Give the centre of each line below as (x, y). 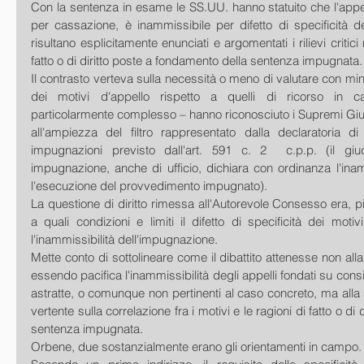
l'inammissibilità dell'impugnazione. (124, 239)
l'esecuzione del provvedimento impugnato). (149, 186)
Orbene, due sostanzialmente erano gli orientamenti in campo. (196, 347)
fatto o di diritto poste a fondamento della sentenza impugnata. (197, 61)
